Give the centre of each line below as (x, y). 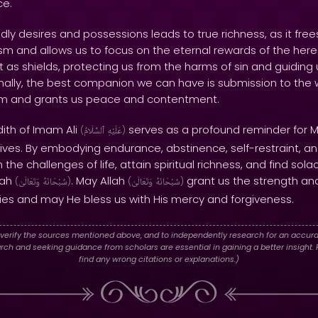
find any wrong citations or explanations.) (159, 259)
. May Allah (99, 181)
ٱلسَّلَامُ (94, 131)
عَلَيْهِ (115, 131)
